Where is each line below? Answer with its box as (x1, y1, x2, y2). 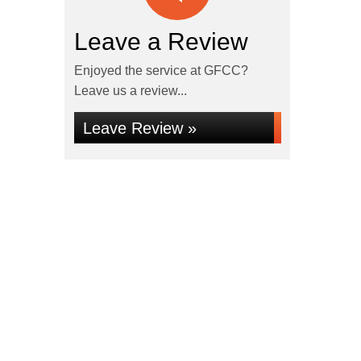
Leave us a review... (73, 84, 187, 98)
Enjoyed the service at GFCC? (73, 64, 248, 77)
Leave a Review (73, 28, 248, 55)
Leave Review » (82, 119, 197, 137)
